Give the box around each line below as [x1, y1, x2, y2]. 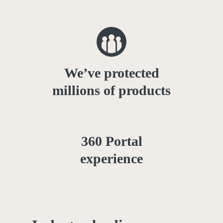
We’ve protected [64, 65, 159, 81]
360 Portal [81, 133, 142, 149]
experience [80, 151, 143, 167]
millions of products [52, 83, 171, 99]
